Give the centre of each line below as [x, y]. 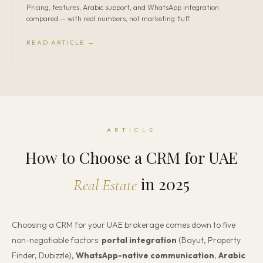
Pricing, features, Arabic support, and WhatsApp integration [123, 7]
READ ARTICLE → [61, 42]
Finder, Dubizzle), [44, 255]
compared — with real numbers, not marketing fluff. [109, 18]
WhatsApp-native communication [145, 255]
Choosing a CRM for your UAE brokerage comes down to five [124, 225]
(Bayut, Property [209, 240]
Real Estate [105, 185]
